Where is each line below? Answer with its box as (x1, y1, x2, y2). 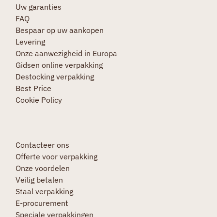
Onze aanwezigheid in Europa (15, 48, 117, 58)
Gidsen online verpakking (15, 60, 103, 70)
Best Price (15, 83, 51, 93)
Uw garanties (15, 2, 62, 12)
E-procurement (15, 198, 68, 208)
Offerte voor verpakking (15, 152, 97, 161)
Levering (15, 37, 45, 46)
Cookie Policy (15, 95, 62, 105)
